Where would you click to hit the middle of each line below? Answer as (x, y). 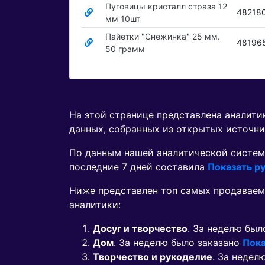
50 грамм (125, 49)
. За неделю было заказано (178, 243)
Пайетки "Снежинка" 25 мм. (162, 37)
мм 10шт (122, 19)
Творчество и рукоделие (153, 257)
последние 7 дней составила (138, 167)
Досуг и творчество (140, 229)
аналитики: (95, 205)
